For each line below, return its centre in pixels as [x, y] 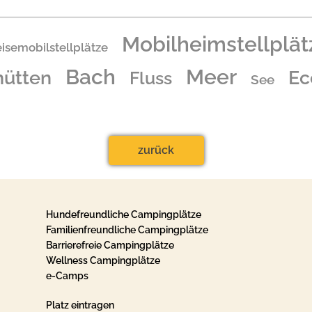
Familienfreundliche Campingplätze [127, 230]
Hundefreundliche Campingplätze [123, 214]
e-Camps [67, 276]
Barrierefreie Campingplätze [110, 245]
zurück [156, 150]
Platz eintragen [80, 305]
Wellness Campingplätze [103, 260]
